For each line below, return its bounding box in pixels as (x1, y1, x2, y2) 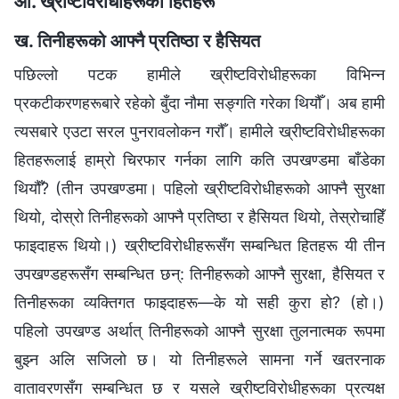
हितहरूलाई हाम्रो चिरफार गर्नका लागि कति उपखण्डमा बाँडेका (14, 151, 385, 170)
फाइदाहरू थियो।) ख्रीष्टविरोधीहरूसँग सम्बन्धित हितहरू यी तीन (14, 236, 385, 256)
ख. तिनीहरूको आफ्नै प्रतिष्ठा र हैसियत (14, 30, 260, 53)
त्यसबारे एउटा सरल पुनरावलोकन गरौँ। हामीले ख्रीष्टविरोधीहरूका (14, 122, 385, 142)
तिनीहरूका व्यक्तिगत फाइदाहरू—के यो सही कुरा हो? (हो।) (14, 293, 385, 313)
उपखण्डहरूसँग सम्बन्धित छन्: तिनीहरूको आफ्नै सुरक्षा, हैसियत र (14, 265, 385, 284)
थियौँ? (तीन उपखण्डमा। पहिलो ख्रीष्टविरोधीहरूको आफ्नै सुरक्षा (14, 179, 385, 199)
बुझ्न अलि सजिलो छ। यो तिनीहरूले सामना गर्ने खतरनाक (14, 350, 385, 370)
